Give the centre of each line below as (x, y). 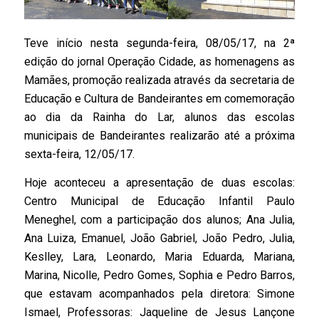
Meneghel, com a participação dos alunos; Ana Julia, (159, 219)
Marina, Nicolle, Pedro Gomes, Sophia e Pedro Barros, (159, 275)
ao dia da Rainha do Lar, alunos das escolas (159, 117)
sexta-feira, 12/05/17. (79, 155)
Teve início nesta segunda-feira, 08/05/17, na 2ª (159, 43)
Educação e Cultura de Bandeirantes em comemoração (159, 99)
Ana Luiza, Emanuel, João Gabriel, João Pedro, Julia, (159, 238)
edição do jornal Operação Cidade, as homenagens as (159, 62)
